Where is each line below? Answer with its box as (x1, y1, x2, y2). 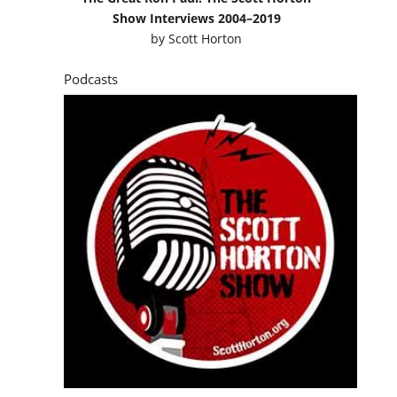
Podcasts (63, 69, 118, 88)
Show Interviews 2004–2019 (112, 9, 281, 27)
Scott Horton (168, 29, 243, 47)
